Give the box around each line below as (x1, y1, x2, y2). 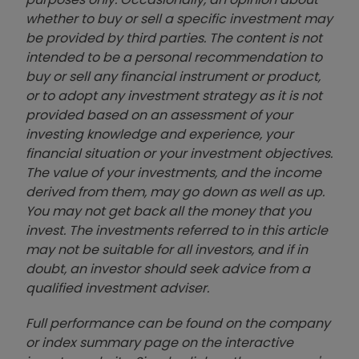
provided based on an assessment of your (26, 105, 292, 124)
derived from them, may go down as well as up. (26, 182, 325, 201)
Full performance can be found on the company (26, 313, 330, 333)
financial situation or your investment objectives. (26, 143, 333, 163)
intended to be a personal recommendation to (26, 47, 322, 67)
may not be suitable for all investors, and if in (26, 240, 308, 259)
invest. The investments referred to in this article (26, 220, 328, 240)
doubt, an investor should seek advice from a (26, 259, 310, 278)
